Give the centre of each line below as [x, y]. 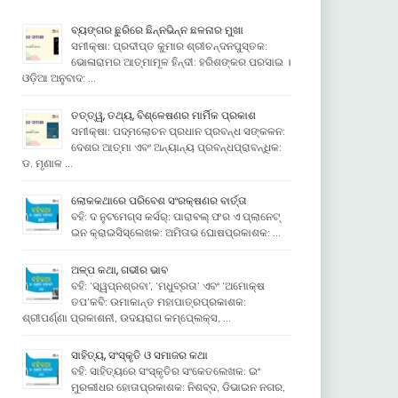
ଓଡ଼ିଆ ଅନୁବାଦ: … [59, 78]
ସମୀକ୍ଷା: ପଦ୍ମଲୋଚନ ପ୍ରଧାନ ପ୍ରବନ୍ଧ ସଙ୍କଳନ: [178, 131]
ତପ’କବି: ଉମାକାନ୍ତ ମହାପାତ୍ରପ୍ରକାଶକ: [158, 302]
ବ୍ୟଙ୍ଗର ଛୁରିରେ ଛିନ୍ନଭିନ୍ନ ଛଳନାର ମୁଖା [157, 30]
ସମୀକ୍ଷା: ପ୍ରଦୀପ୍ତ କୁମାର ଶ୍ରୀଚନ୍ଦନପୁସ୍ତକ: [169, 46]
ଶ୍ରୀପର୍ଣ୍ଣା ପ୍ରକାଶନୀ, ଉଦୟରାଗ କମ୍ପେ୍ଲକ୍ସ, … [126, 318]
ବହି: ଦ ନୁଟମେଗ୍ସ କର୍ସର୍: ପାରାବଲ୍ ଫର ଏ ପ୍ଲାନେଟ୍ [175, 216]
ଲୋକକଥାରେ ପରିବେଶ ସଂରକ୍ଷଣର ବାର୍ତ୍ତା [159, 200]
